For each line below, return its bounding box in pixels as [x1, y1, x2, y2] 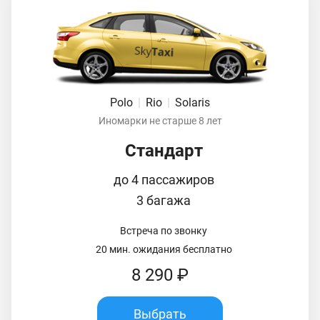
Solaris [175, 95, 210, 109]
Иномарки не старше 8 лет [98, 114, 222, 126]
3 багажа [136, 192, 191, 208]
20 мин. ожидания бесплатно [95, 243, 232, 255]
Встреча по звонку [120, 224, 207, 236]
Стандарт [124, 140, 203, 161]
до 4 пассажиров [113, 171, 214, 187]
